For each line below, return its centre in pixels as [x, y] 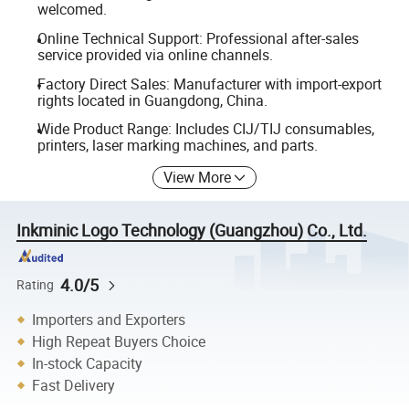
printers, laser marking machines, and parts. [177, 146]
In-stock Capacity [88, 363]
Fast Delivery [74, 385]
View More [198, 177]
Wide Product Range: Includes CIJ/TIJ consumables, [205, 129]
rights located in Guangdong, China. [152, 100]
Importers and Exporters [109, 319]
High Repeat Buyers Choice [119, 341]
